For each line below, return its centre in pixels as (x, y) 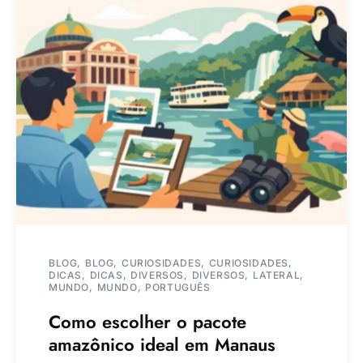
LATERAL (277, 275)
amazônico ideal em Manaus (162, 345)
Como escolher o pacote (147, 322)
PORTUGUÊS (178, 288)
